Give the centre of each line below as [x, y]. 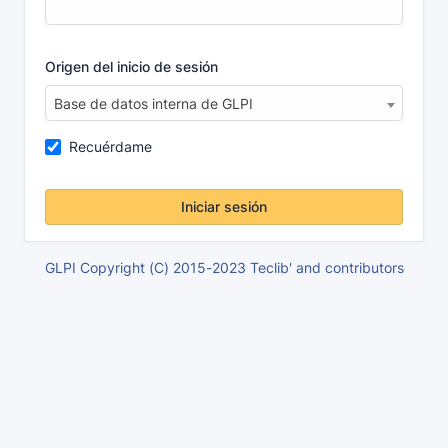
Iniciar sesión [224, 206]
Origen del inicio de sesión [131, 66]
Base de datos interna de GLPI [153, 103]
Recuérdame [110, 146]
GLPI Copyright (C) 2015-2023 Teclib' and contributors [224, 267]
